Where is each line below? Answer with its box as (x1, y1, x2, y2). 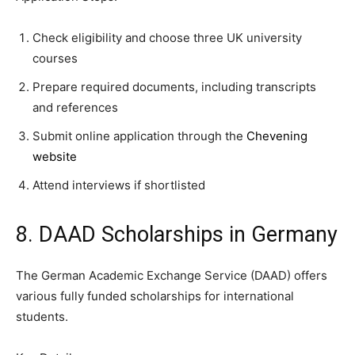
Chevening (246, 128, 307, 143)
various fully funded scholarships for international (16, 288, 294, 303)
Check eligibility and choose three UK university (32, 30, 302, 45)
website (32, 149, 77, 164)
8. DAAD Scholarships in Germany (16, 222, 338, 247)
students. (16, 309, 68, 324)
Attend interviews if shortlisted (32, 177, 205, 193)
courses (32, 51, 78, 66)
